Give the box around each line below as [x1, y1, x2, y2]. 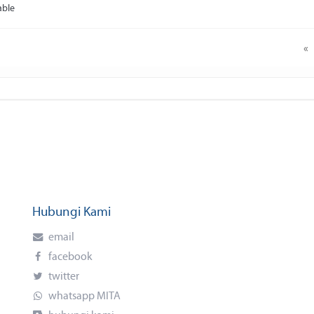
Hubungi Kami [32, 206, 111, 219]
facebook [46, 252, 93, 263]
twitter [46, 271, 79, 282]
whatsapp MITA [46, 291, 121, 302]
